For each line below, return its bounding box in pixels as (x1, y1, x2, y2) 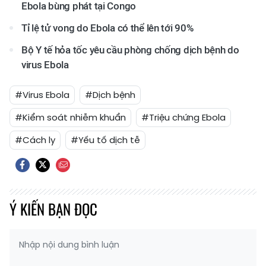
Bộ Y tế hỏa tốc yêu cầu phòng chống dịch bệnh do (21, 44, 239, 56)
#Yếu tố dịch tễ (71, 134, 140, 146)
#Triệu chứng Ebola (141, 111, 226, 123)
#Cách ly (15, 134, 55, 146)
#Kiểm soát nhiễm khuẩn (15, 111, 126, 123)
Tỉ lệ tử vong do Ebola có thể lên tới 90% (21, 22, 194, 34)
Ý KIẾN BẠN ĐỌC (9, 198, 97, 220)
